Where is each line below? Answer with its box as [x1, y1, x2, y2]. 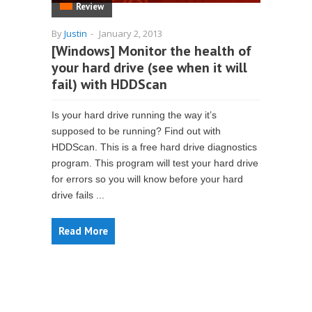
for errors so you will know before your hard [52, 173, 243, 185]
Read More [58, 224, 108, 237]
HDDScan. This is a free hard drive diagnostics [52, 141, 257, 153]
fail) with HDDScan [52, 75, 167, 93]
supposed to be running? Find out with [52, 125, 221, 136]
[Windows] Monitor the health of [52, 42, 251, 60]
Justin [64, 27, 87, 40]
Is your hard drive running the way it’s [52, 109, 217, 120]
